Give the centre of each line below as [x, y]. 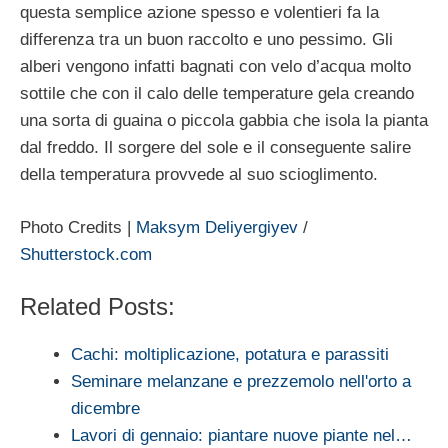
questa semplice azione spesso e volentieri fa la [199, 13]
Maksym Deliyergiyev [217, 227]
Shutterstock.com [86, 254]
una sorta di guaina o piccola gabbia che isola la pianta [224, 121]
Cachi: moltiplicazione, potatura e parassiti [230, 355]
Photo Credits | [78, 227]
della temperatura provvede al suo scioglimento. [199, 175]
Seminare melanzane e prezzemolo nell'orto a [241, 382]
